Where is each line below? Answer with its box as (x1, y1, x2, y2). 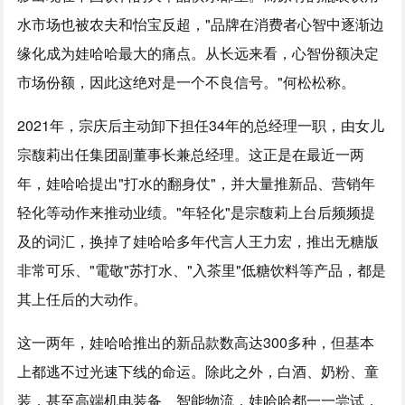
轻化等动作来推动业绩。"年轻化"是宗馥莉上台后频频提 (17, 202, 376, 222)
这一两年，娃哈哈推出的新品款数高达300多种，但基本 (17, 332, 375, 353)
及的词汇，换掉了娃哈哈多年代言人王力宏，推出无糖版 (17, 231, 380, 251)
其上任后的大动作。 (17, 288, 148, 309)
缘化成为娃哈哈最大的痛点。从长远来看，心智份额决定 (17, 42, 380, 63)
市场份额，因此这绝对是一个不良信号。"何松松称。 (17, 71, 356, 92)
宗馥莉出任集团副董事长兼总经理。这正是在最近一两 (17, 144, 365, 165)
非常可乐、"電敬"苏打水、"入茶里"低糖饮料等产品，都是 (17, 259, 387, 280)
